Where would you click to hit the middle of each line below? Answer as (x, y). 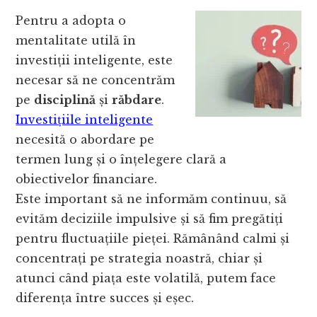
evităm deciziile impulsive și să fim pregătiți (150, 218)
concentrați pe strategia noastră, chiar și (139, 258)
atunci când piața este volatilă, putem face (146, 278)
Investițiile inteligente (85, 119)
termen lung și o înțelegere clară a (121, 159)
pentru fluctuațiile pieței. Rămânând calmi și (153, 238)
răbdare (137, 99)
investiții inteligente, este (94, 60)
